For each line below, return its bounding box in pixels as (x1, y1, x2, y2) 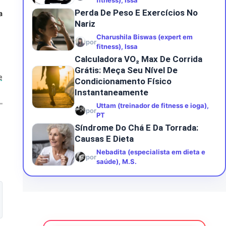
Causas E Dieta (74, 134, 134, 144)
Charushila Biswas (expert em (96, 33, 193, 41)
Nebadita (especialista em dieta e (96, 148, 205, 156)
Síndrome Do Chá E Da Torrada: (74, 123, 198, 133)
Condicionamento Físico (74, 76, 172, 86)
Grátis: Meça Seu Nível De (74, 65, 178, 75)
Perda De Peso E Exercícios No (74, 8, 198, 18)
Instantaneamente (74, 87, 148, 97)
